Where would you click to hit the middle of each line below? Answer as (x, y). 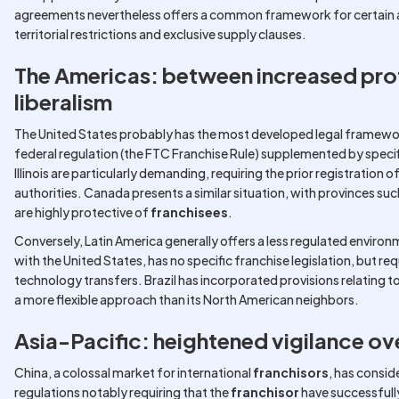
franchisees (189, 212)
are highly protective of (82, 212)
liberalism (63, 102)
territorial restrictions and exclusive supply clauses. (160, 34)
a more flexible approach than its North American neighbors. (187, 299)
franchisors (291, 372)
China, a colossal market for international (134, 372)
